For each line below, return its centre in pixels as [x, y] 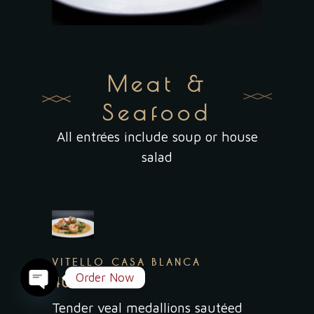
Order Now [105, 277]
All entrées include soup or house [157, 137]
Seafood [157, 112]
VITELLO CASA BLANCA [127, 262]
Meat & [157, 83]
